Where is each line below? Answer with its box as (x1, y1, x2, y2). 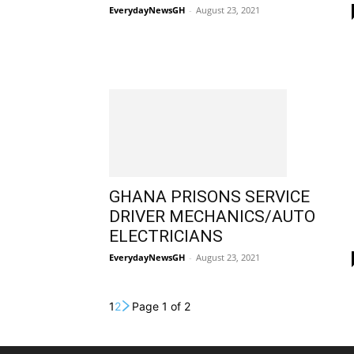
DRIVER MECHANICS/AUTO (109, 206, 315, 226)
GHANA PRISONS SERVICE (109, 186, 310, 206)
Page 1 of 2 (132, 299, 190, 313)
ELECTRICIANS (109, 226, 223, 246)
